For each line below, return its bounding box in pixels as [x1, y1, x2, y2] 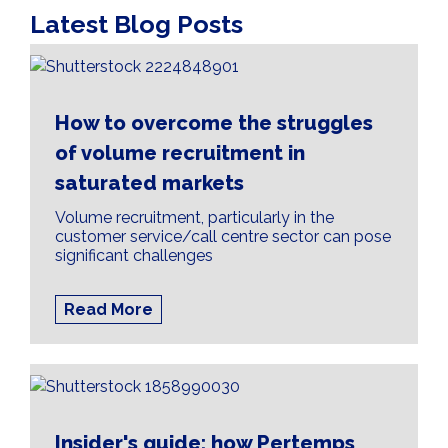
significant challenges [55, 246, 213, 266]
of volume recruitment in [55, 141, 305, 166]
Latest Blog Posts [30, 9, 243, 40]
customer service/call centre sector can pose [55, 227, 391, 247]
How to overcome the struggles [55, 111, 373, 136]
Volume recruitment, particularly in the [55, 208, 334, 228]
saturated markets [55, 171, 244, 196]
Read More [64, 300, 153, 320]
